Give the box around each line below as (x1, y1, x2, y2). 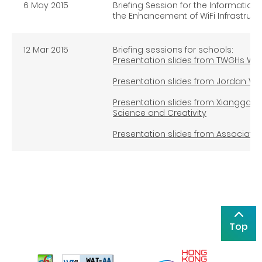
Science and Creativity (113, 106, 206, 119)
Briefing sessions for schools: (113, 43, 233, 56)
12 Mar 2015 (23, 43, 68, 56)
